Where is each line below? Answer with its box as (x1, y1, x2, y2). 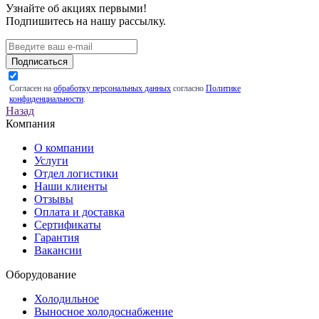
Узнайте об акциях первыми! (6, 2, 147, 15)
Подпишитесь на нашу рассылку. (6, 15, 166, 28)
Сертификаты (34, 219, 101, 231)
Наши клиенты (34, 180, 108, 193)
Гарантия (34, 231, 79, 244)
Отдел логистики (34, 167, 118, 180)
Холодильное (34, 293, 99, 305)
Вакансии (34, 244, 82, 257)
